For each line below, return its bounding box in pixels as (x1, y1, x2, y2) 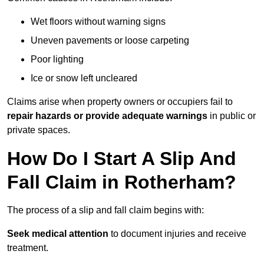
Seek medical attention (7, 229, 108, 239)
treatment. (7, 243, 48, 253)
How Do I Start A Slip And (7, 148, 236, 170)
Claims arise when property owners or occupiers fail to (7, 97, 233, 107)
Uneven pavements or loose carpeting (31, 35, 189, 46)
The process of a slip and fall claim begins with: (7, 205, 204, 216)
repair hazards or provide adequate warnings (7, 111, 207, 121)
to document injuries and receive (108, 229, 246, 239)
